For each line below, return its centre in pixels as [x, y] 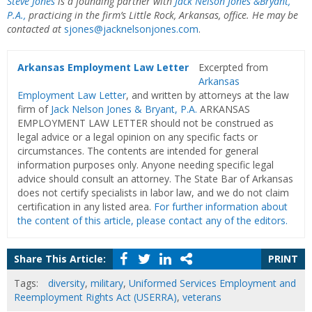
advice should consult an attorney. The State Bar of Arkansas [155, 178]
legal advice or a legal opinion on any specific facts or [138, 136]
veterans [202, 297]
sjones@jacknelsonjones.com [131, 29]
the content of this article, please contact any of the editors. [153, 220]
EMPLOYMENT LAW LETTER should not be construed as [146, 123]
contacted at [34, 29]
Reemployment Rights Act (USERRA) [95, 297]
